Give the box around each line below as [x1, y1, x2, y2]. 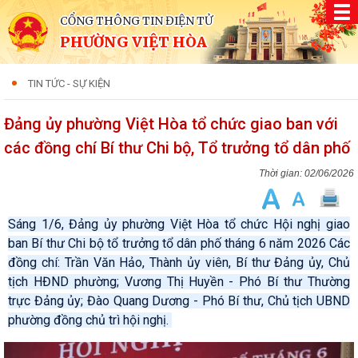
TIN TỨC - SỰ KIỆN [28, 78, 110, 89]
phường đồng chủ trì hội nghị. [8, 312, 172, 328]
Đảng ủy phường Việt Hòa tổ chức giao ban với [4, 114, 338, 133]
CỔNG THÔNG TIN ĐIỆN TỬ [60, 14, 213, 28]
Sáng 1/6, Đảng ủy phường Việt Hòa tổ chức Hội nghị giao [8, 217, 350, 232]
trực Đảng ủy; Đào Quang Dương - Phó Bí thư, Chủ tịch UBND [8, 293, 350, 308]
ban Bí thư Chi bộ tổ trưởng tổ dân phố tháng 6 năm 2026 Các [8, 236, 350, 251]
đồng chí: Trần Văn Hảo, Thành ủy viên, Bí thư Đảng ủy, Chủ [8, 255, 350, 270]
